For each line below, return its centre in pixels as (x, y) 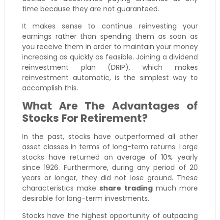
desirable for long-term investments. (85, 199)
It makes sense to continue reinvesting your (110, 26)
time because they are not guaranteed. (90, 9)
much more (175, 188)
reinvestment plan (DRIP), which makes (110, 68)
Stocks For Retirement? (85, 118)
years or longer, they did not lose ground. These (110, 178)
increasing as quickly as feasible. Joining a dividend (110, 57)
